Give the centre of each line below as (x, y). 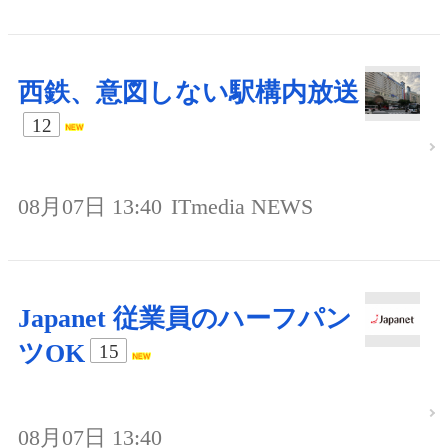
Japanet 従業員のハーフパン (185, 319)
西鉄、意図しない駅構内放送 (188, 93)
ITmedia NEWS (242, 207)
